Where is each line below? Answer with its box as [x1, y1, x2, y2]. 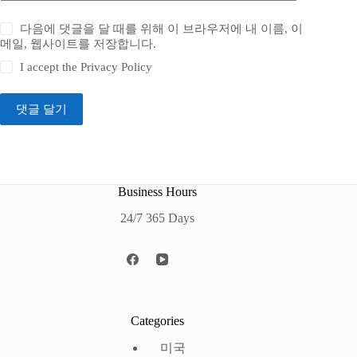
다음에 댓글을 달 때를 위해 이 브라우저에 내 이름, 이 [20, 22, 304, 35]
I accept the [20, 60, 81, 73]
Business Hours [117, 184, 197, 198]
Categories [130, 314, 184, 328]
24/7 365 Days [120, 210, 194, 225]
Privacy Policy [80, 60, 153, 73]
